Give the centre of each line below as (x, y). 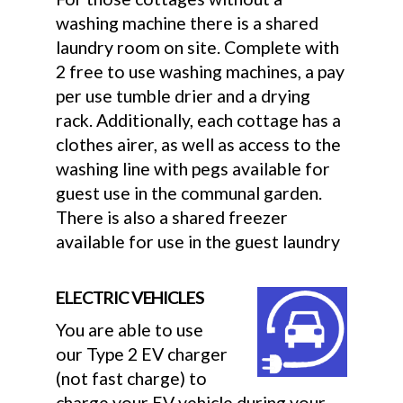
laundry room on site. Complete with (198, 48)
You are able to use (130, 330)
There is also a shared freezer (172, 218)
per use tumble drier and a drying (184, 96)
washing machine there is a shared (188, 23)
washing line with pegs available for (193, 169)
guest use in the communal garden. (189, 193)
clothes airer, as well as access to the (199, 145)
